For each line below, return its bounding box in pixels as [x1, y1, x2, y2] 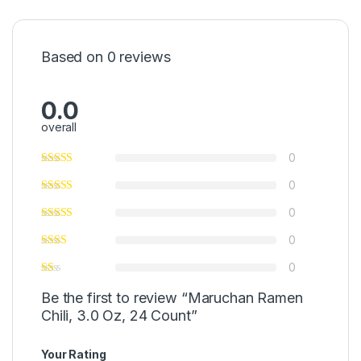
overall [41, 120, 77, 135]
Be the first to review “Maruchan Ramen [41, 289, 303, 307]
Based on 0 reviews [41, 48, 171, 65]
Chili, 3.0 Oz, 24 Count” [41, 307, 197, 325]
